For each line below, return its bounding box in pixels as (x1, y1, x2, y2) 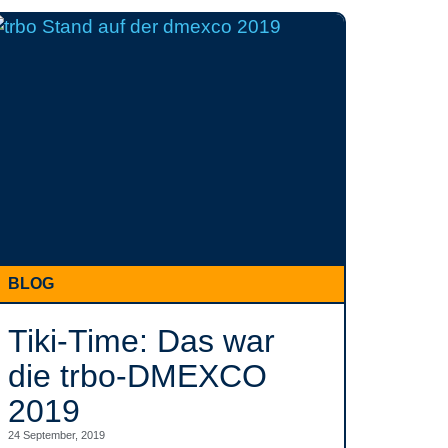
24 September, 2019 (8, 429, 105, 441)
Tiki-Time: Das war (8, 323, 275, 359)
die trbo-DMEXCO (8, 358, 267, 394)
